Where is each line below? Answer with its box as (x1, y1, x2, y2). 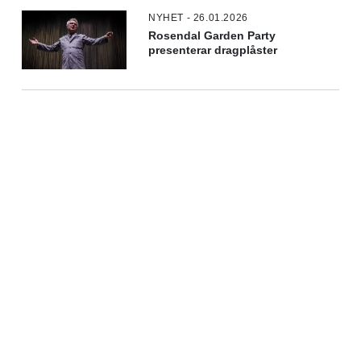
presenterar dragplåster (148, 44, 278, 56)
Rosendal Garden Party (148, 30, 276, 42)
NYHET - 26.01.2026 (148, 12, 248, 23)
